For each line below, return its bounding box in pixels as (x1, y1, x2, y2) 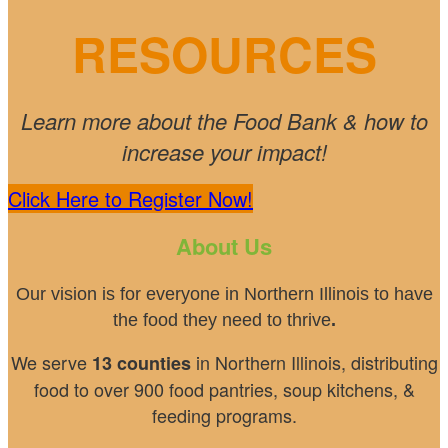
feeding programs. (151, 402, 297, 428)
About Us (176, 230, 272, 262)
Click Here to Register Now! (8, 184, 253, 213)
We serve (10, 349, 92, 375)
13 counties (91, 350, 191, 376)
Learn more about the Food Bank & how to (20, 105, 428, 136)
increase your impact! (121, 136, 327, 167)
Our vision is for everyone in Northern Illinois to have (15, 284, 433, 304)
